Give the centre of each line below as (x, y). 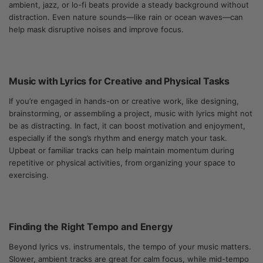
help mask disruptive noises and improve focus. (96, 29)
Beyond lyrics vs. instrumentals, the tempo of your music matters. (130, 247)
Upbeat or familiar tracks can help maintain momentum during (122, 150)
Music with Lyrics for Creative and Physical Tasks (119, 81)
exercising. (29, 175)
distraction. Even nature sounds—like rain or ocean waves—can (126, 17)
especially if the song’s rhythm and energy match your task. (118, 138)
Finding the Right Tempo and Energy (91, 227)
